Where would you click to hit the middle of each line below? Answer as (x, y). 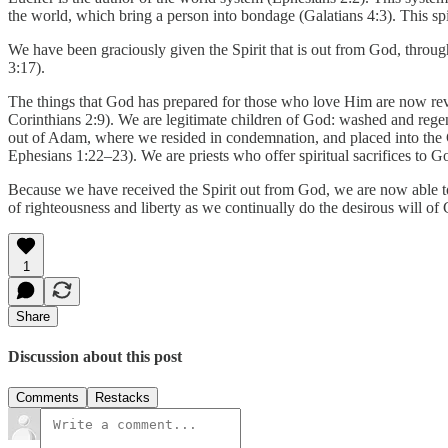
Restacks (122, 398)
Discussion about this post (95, 356)
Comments (47, 398)
